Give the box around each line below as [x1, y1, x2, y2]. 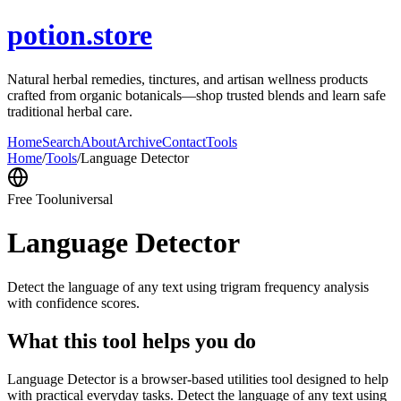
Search [42, 133, 81, 149]
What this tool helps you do [7, 328, 256, 353]
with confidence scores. [7, 294, 140, 311]
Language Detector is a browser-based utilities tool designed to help [7, 371, 388, 387]
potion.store [7, 19, 152, 52]
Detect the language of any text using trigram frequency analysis [7, 278, 369, 294]
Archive [116, 133, 162, 149]
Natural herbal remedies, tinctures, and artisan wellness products [7, 71, 368, 87]
